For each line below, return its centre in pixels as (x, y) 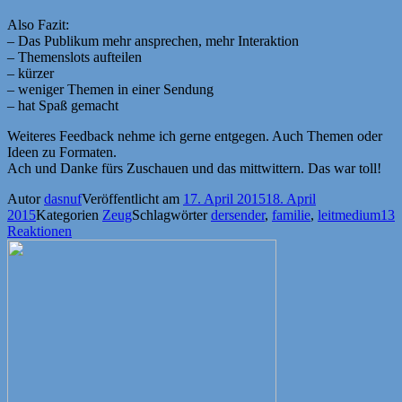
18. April (291, 198)
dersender (238, 214)
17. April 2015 (224, 198)
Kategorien (69, 214)
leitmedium (349, 214)
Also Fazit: (38, 24)
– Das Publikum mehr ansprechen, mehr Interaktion (153, 40)
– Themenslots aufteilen (74, 57)
